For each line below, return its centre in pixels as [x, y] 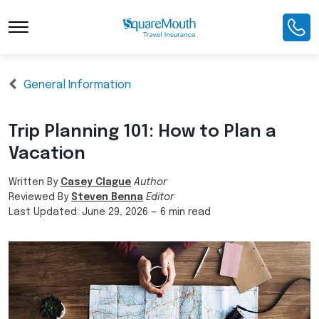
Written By [35, 183]
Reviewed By [40, 198]
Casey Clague [96, 183]
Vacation [47, 154]
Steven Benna [107, 198]
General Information [77, 85]
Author [151, 183]
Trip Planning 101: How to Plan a [142, 132]
